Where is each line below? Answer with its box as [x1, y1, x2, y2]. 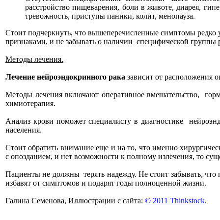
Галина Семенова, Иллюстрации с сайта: [5, 196, 145, 205]
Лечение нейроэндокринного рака [5, 73, 125, 81]
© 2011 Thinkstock [145, 196, 205, 205]
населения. [5, 126, 42, 134]
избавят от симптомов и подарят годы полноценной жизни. [5, 179, 206, 187]
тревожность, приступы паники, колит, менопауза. [25, 12, 195, 20]
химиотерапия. [5, 99, 55, 108]
